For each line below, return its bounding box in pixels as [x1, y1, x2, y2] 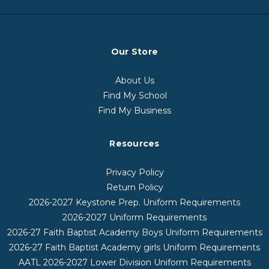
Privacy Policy [105, 167, 164, 178]
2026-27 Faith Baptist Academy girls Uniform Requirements [9, 242, 260, 253]
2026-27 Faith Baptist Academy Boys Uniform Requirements [7, 227, 262, 238]
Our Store [110, 46, 159, 58]
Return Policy [106, 182, 163, 193]
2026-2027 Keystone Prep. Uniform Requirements [29, 197, 240, 208]
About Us [115, 75, 154, 86]
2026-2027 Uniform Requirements [62, 212, 207, 223]
